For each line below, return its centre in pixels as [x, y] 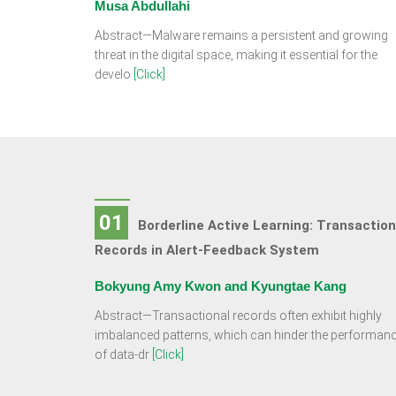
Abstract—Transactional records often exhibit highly [238, 316]
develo [114, 74]
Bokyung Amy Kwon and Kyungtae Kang [221, 286]
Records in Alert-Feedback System [207, 250]
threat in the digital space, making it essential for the [236, 55]
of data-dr [123, 354]
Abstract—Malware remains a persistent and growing [241, 35]
